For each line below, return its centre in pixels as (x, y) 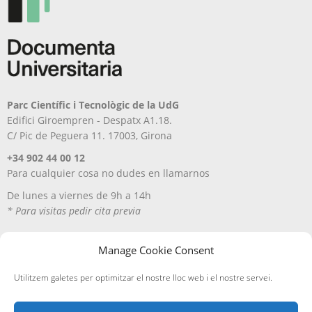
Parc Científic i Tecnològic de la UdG (93, 104)
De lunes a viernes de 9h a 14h (79, 195)
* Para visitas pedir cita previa (74, 210)
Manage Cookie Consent (156, 250)
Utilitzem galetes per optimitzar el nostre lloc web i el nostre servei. (143, 278)
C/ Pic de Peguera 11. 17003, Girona (89, 135)
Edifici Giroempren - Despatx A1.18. (89, 120)
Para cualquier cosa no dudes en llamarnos (108, 173)
